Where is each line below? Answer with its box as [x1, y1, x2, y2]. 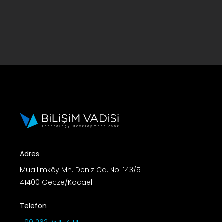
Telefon [19, 201, 47, 211]
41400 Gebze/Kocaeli [19, 177, 94, 188]
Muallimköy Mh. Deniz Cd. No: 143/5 [19, 165, 141, 175]
